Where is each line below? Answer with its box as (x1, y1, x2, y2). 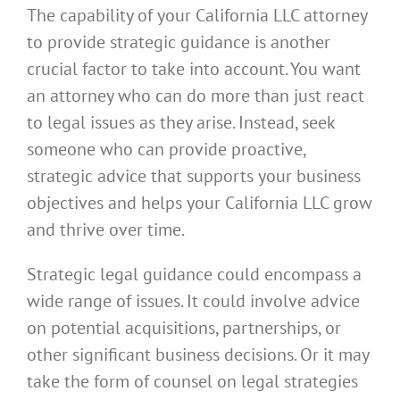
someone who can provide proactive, (27, 137, 305, 162)
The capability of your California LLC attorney (27, 4, 367, 28)
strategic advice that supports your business (27, 164, 361, 188)
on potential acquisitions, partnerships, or (27, 316, 341, 340)
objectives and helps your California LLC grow (27, 191, 372, 215)
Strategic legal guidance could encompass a (27, 262, 362, 287)
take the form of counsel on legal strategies (27, 370, 358, 394)
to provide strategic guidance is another (27, 30, 330, 54)
